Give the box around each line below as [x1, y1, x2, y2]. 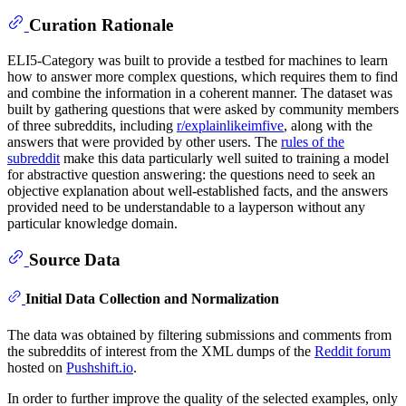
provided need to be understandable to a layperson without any [7, 198, 365, 215]
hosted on [7, 359, 66, 375]
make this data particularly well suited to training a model [60, 150, 389, 166]
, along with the [284, 117, 372, 133]
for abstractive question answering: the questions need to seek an [7, 166, 375, 182]
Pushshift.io [66, 359, 133, 375]
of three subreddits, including [7, 117, 177, 133]
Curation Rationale [28, 14, 173, 34]
